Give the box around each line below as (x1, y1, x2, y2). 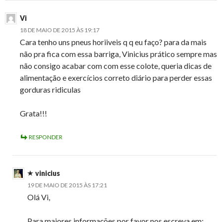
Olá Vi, (27, 192, 50, 202)
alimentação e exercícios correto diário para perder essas (20, 73, 212, 83)
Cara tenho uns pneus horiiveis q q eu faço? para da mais (20, 37, 207, 47)
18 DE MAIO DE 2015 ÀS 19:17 (20, 26, 100, 34)
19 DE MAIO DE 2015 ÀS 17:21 (27, 181, 107, 189)
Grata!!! (20, 109, 47, 118)
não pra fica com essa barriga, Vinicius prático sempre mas (20, 49, 217, 59)
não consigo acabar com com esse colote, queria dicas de (20, 61, 212, 71)
